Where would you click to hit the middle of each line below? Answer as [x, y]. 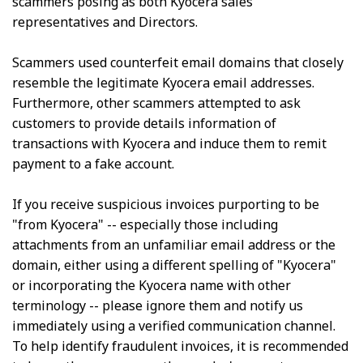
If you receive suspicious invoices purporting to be [166, 204]
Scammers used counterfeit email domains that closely [178, 62]
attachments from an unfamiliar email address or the [174, 245]
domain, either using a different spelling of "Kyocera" [174, 265]
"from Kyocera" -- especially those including [145, 224]
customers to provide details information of [144, 123]
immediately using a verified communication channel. [174, 326]
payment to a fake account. [93, 164]
